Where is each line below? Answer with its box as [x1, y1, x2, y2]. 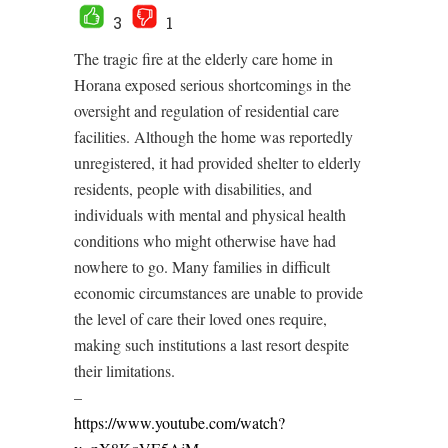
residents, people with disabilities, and [74, 177, 312, 199]
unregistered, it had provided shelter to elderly [74, 151, 361, 173]
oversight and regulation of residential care [74, 99, 339, 121]
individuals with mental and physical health [74, 203, 346, 225]
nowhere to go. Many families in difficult [74, 255, 330, 277]
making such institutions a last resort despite [74, 333, 349, 355]
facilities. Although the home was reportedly [74, 125, 353, 147]
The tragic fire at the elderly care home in [74, 47, 333, 69]
